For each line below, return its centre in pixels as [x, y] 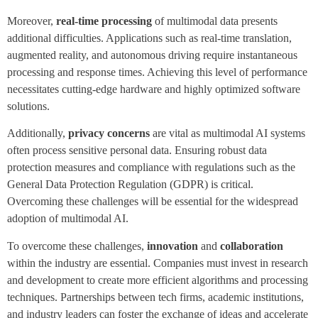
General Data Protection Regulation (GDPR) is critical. [130, 185]
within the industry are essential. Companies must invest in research [158, 263]
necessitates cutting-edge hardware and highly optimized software [154, 89]
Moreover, [32, 21]
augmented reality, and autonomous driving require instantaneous [152, 55]
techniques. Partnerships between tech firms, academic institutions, [155, 297]
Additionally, [38, 133]
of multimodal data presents [215, 21]
